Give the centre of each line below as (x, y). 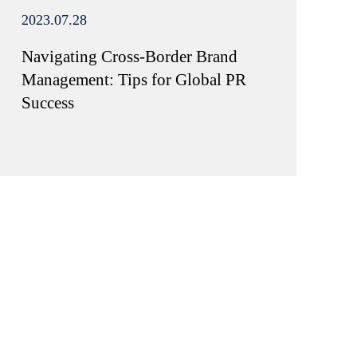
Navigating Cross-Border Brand (129, 56)
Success (47, 102)
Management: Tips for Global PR (133, 79)
